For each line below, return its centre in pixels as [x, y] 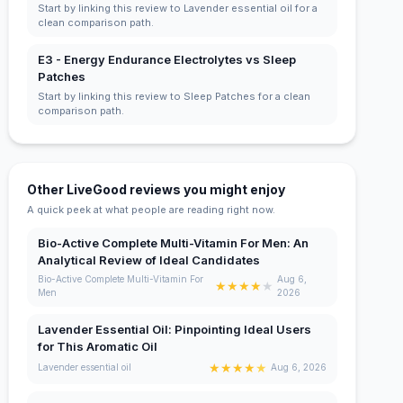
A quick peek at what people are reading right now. [152, 209]
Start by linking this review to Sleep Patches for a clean [175, 96]
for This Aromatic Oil [98, 346]
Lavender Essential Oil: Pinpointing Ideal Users [175, 329]
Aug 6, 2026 [298, 367]
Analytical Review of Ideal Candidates [149, 260]
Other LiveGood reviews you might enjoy [157, 189]
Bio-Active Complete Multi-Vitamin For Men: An [174, 242]
